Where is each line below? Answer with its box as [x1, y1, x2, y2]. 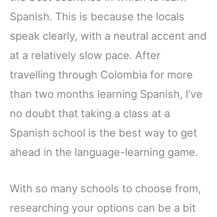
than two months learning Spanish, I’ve [10, 88, 202, 101]
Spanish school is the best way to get [10, 126, 197, 139]
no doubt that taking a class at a [10, 107, 170, 120]
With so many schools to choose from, [10, 182, 201, 195]
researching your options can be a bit [10, 201, 196, 215]
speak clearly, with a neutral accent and [10, 30, 207, 43]
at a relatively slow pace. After [10, 49, 160, 62]
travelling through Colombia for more [10, 68, 193, 81]
